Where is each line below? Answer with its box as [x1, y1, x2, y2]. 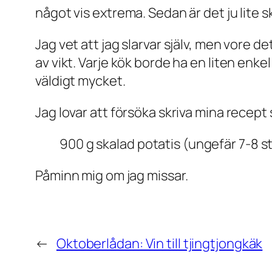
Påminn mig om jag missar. [35, 166, 188, 185]
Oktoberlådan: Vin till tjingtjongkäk [56, 234, 263, 253]
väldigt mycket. [35, 71, 126, 90]
